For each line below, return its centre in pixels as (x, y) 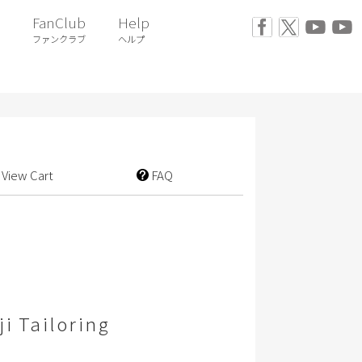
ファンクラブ (59, 39)
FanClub (59, 22)
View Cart (28, 175)
